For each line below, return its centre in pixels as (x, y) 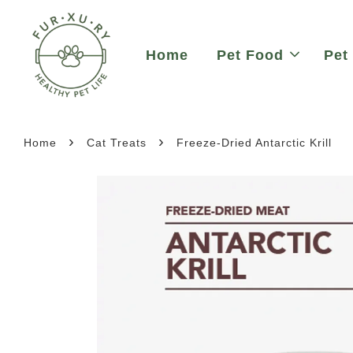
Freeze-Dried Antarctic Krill (254, 143)
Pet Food (250, 55)
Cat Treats (117, 143)
